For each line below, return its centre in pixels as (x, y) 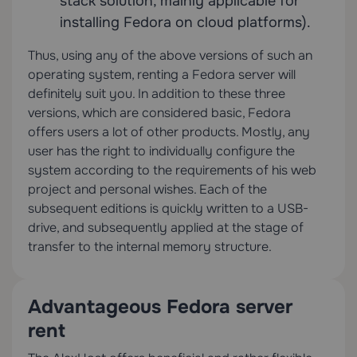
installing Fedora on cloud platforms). (185, 23)
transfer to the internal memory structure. (150, 247)
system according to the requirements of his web (172, 171)
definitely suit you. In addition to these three (157, 94)
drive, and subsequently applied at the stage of (166, 228)
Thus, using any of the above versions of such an (170, 56)
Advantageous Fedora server (160, 307)
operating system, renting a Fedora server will (162, 75)
